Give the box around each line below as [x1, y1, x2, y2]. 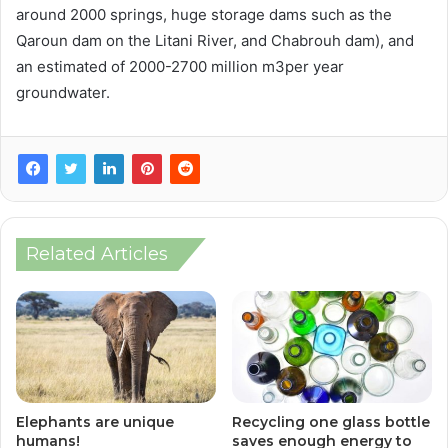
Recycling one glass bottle [232, 413, 430, 432]
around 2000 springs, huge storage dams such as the [16, 4, 392, 24]
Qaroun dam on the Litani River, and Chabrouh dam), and [16, 30, 414, 50]
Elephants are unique [16, 413, 174, 432]
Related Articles [26, 242, 168, 265]
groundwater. [16, 82, 110, 102]
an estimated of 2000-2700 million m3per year [16, 56, 344, 76]
